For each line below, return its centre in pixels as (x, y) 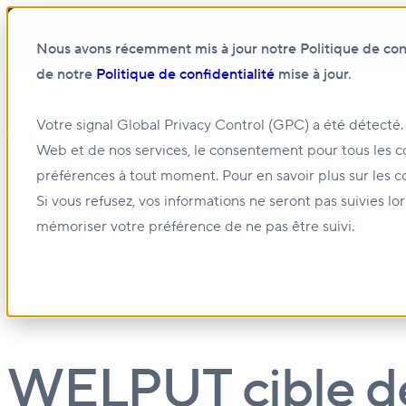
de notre (66, 74)
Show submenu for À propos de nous (244, 108)
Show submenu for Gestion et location (248, 175)
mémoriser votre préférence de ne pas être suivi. (195, 227)
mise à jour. (315, 74)
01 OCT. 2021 (44, 307)
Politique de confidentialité (187, 74)
